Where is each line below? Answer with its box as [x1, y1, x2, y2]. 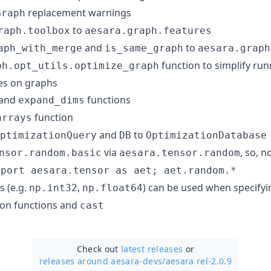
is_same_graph [105, 42, 183, 54]
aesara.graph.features [85, 24, 212, 36]
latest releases [121, 243, 183, 255]
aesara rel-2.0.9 [165, 255, 232, 267]
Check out [76, 243, 122, 255]
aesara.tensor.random [119, 146, 240, 158]
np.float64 [82, 181, 143, 194]
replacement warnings [25, 5, 131, 19]
